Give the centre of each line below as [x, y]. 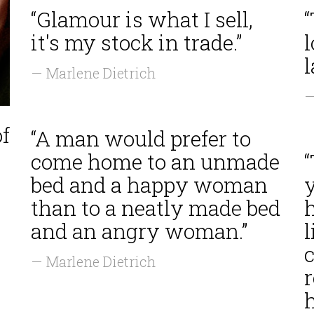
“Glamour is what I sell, [142, 19]
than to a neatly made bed [156, 208]
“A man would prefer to [141, 138]
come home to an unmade [155, 162]
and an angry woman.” [139, 231]
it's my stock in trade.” [136, 42]
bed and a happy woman [149, 185]
